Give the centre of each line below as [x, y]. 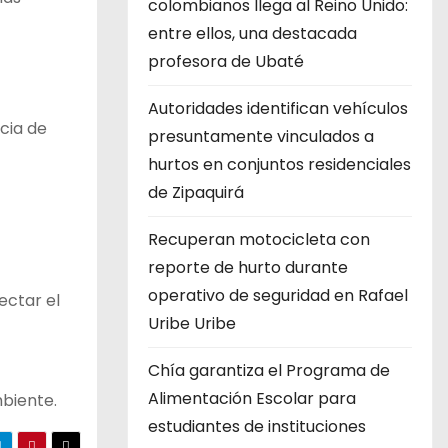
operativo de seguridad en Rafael [278, 295]
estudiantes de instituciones [257, 426]
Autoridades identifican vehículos [278, 108]
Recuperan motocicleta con [259, 239]
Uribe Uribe [192, 323]
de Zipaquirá [196, 192]
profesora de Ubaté [226, 61]
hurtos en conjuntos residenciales [279, 164]
